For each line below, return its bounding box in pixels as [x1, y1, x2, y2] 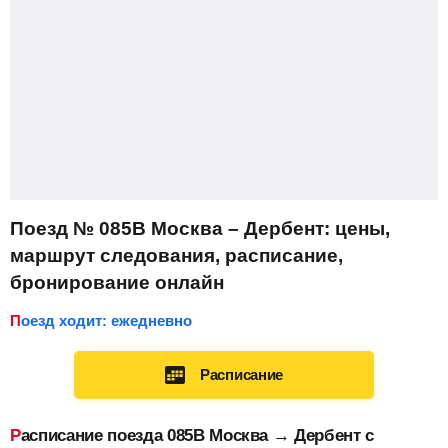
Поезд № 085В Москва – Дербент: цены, [10, 218, 390, 239]
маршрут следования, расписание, [10, 245, 343, 266]
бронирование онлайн [10, 272, 224, 293]
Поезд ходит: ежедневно [21, 312, 192, 329]
